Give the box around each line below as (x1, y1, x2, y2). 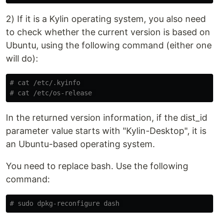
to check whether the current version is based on (6, 27, 210, 37)
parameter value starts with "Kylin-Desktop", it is (6, 126, 206, 136)
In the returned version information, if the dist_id (6, 112, 207, 123)
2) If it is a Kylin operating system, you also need (6, 14, 206, 24)
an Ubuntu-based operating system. (6, 139, 155, 149)
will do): (6, 53, 38, 64)
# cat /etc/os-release (10, 89, 96, 97)
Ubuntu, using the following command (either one (6, 40, 212, 50)
